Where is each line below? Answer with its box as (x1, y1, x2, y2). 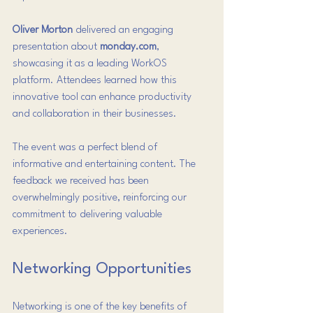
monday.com (100, 42, 156, 52)
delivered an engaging (73, 25, 176, 36)
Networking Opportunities (13, 261, 191, 277)
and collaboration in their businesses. (13, 109, 177, 119)
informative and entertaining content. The (13, 159, 198, 170)
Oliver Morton (13, 25, 73, 36)
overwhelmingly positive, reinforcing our (13, 193, 189, 203)
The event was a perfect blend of (13, 143, 160, 153)
